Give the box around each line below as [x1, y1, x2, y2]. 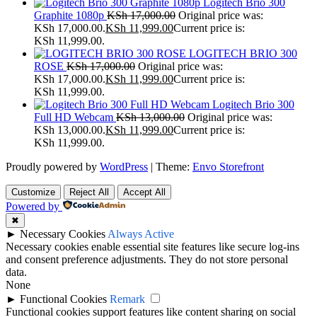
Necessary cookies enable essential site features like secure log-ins [6, 241, 299, 253]
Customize [11, 187, 55, 198]
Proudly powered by [6, 161, 100, 173]
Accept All [123, 187, 166, 198]
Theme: [156, 161, 192, 173]
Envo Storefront [192, 161, 264, 173]
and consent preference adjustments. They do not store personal [6, 253, 288, 266]
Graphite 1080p [34, 9, 104, 22]
